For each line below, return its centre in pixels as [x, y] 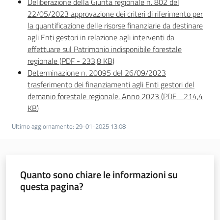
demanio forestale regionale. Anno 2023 [93, 96]
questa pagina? [52, 187]
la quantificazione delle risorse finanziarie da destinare [115, 26]
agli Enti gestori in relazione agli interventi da [101, 38]
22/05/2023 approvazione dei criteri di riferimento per [115, 14]
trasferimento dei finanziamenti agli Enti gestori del [111, 85]
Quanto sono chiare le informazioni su [99, 175]
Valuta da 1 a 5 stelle [49, 204]
